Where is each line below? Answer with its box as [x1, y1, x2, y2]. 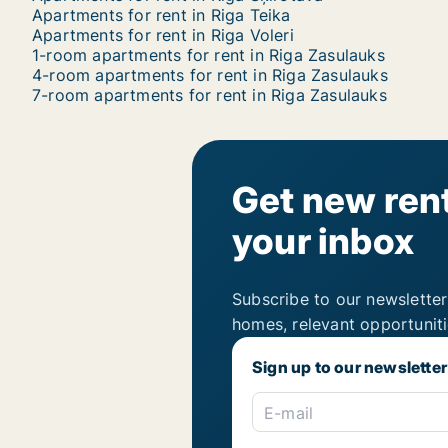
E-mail [264, 403, 314, 424]
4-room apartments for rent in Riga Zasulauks [32, 65, 388, 85]
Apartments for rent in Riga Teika [32, 5, 291, 25]
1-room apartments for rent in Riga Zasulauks [32, 45, 385, 65]
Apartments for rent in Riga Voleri [32, 25, 294, 45]
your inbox [232, 219, 414, 263]
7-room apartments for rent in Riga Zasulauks [32, 85, 387, 105]
